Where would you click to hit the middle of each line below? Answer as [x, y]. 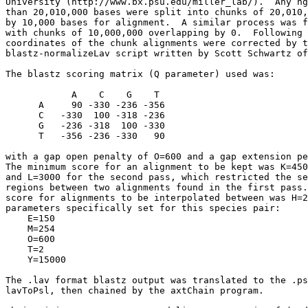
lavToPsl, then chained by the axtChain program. [135, 290]
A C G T [82, 95]
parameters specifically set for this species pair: [143, 208]
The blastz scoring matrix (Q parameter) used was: [140, 74]
